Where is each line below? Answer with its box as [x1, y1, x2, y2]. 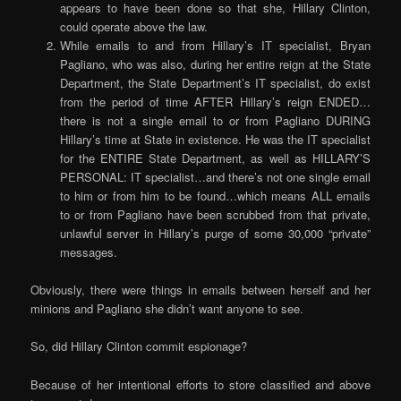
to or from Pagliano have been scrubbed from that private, [59, 206, 371, 224]
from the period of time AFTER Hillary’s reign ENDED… [59, 93, 371, 111]
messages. [59, 243, 117, 261]
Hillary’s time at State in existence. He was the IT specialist [59, 131, 371, 149]
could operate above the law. [59, 18, 208, 36]
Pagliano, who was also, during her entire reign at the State [59, 55, 371, 73]
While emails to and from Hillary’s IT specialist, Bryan [59, 37, 371, 55]
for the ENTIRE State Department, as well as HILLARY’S [59, 149, 371, 167]
